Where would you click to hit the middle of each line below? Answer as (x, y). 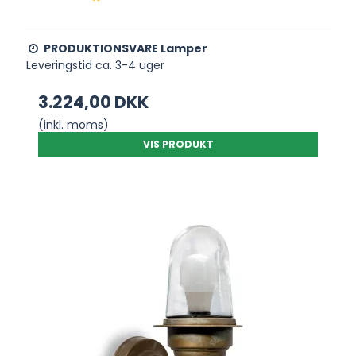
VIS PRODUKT (178, 144)
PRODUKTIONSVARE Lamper (126, 48)
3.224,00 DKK (94, 102)
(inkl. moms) (74, 124)
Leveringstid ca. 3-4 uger (96, 65)
